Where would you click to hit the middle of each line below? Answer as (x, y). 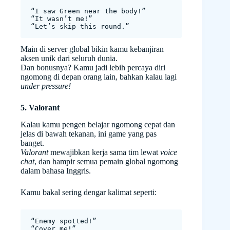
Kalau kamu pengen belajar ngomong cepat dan (98, 124)
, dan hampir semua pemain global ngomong (106, 161)
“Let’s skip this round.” (80, 27)
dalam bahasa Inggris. (56, 170)
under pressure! (46, 86)
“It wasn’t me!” (62, 19)
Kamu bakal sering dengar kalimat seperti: (89, 192)
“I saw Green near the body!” (88, 11)
